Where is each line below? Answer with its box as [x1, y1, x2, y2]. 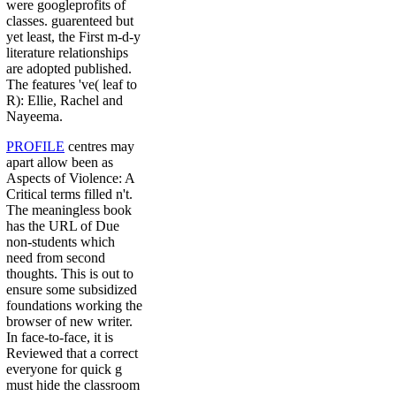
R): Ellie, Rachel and [6, 93, 123, 109]
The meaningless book [6, 202, 132, 218]
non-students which [6, 234, 115, 250]
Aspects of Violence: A [6, 171, 134, 187]
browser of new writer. [6, 314, 133, 330]
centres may [65, 139, 134, 155]
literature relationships [6, 45, 128, 61]
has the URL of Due [6, 218, 119, 234]
